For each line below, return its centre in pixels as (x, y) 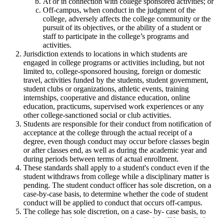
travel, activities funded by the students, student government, (116, 80)
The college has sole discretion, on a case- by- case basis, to (115, 211)
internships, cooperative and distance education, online (107, 97)
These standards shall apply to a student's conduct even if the (116, 167)
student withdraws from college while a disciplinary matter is (116, 176)
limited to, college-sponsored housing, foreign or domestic (112, 71)
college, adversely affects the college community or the (127, 18)
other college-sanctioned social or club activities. (97, 115)
